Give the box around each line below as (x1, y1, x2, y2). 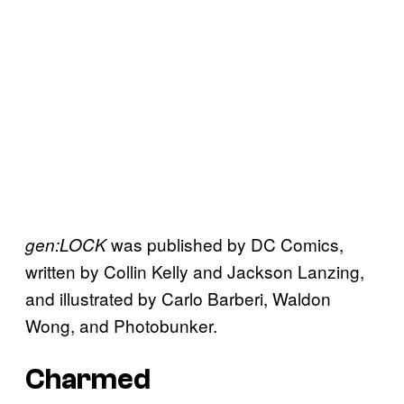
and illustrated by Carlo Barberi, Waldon (25, 285, 331, 310)
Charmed (25, 363, 151, 397)
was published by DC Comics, (106, 231, 344, 256)
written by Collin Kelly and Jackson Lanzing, (25, 258, 364, 283)
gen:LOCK (25, 232, 106, 256)
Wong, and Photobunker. (25, 312, 217, 337)
